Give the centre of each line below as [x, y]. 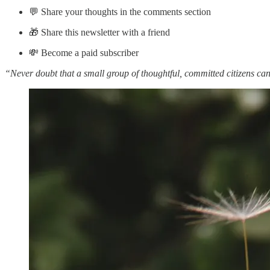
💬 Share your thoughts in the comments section [120, 11]
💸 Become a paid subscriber [84, 52]
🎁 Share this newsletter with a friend [99, 32]
